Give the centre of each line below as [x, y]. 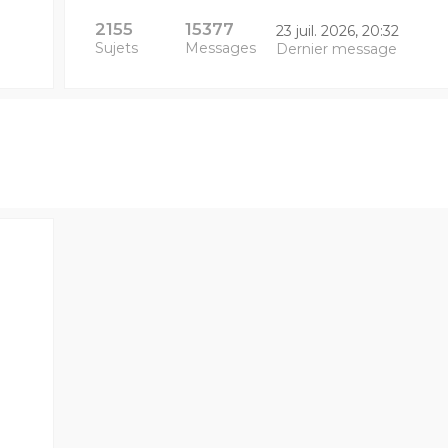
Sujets [116, 48]
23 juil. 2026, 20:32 [337, 31]
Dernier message [336, 49]
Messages [221, 48]
